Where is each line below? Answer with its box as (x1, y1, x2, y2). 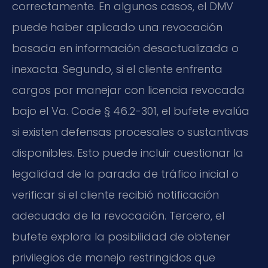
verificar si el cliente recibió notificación (12, 187, 219, 203)
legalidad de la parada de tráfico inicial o (12, 166, 239, 182)
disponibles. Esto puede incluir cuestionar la (12, 145, 243, 161)
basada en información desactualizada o (12, 41, 239, 56)
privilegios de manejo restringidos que (12, 250, 215, 266)
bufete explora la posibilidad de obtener (12, 229, 230, 245)
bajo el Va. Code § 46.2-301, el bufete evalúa (12, 103, 249, 119)
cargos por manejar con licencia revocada (12, 83, 245, 98)
